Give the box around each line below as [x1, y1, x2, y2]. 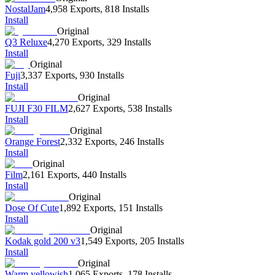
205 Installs [140, 236, 184, 247]
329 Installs [107, 37, 151, 48]
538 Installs [128, 103, 172, 114]
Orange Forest [5, 136, 60, 147]
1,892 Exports [59, 203, 114, 214]
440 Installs [82, 169, 126, 180]
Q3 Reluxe [5, 37, 47, 48]
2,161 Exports [23, 169, 77, 180]
